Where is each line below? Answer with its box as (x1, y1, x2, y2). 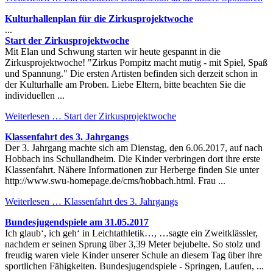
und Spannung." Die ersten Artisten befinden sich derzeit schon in (5, 68, 258, 79)
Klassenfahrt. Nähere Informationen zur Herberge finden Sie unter (5, 164, 259, 175)
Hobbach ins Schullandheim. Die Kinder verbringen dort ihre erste (5, 153, 260, 164)
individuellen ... (5, 90, 65, 101)
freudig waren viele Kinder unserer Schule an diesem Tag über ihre (5, 249, 262, 260)
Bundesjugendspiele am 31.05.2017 (5, 216, 149, 227)
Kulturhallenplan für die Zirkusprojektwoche (5, 13, 193, 24)
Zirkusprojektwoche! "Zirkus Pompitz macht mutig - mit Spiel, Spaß (5, 57, 268, 68)
